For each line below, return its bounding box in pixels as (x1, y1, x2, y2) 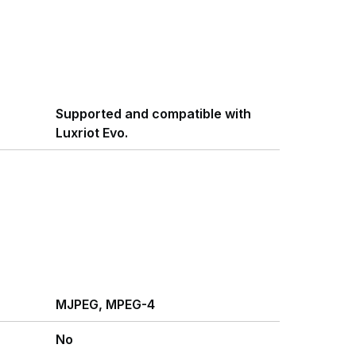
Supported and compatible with (56, 106, 251, 122)
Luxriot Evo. (56, 125, 128, 141)
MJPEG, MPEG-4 (56, 296, 155, 312)
